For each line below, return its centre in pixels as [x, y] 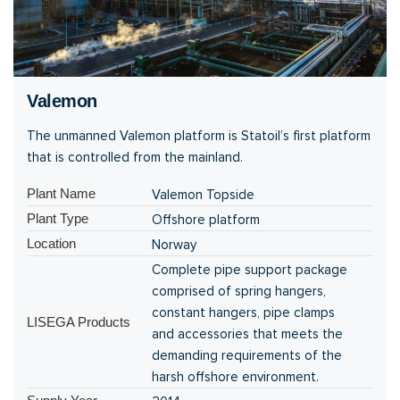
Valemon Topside [203, 194]
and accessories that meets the [247, 333]
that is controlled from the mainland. [135, 157]
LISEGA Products [79, 321]
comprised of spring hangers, [239, 291]
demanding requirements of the [247, 355]
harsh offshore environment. [235, 376]
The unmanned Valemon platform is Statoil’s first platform [199, 135]
